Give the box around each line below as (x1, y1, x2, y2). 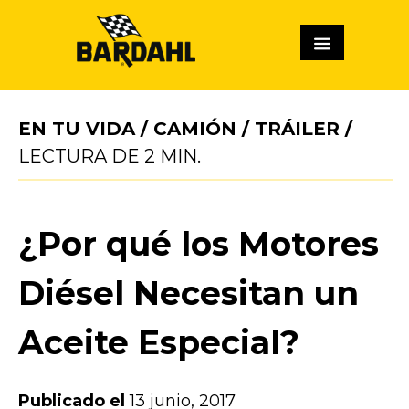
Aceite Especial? (18, 321, 299, 362)
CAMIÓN (153, 117, 236, 140)
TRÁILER (255, 117, 340, 140)
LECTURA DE (18, 144, 144, 167)
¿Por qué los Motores (18, 223, 379, 264)
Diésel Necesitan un (18, 272, 359, 313)
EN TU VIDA (18, 117, 135, 140)
